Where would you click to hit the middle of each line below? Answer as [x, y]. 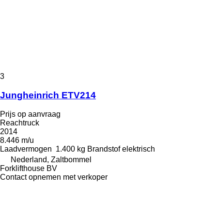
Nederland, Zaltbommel [51, 159]
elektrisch [139, 149]
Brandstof [104, 149]
